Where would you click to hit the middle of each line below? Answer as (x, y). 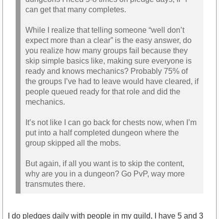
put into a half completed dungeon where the (102, 133)
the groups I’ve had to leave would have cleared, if (112, 82)
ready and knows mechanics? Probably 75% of (107, 71)
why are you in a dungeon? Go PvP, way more (105, 174)
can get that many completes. (76, 10)
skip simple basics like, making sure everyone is (109, 61)
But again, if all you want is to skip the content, (105, 164)
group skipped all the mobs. (73, 143)
